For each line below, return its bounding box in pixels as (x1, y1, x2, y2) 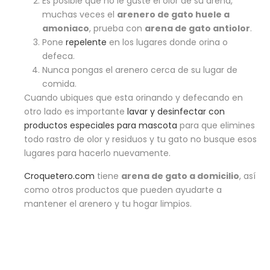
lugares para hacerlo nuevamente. (24, 147, 171, 160)
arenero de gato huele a (117, 8, 230, 21)
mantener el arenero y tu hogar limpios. (24, 198, 192, 210)
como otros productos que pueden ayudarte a (24, 184, 222, 196)
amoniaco (42, 22, 89, 35)
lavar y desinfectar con (127, 105, 225, 118)
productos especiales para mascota (24, 119, 177, 132)
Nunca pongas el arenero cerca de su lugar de (42, 64, 237, 77)
